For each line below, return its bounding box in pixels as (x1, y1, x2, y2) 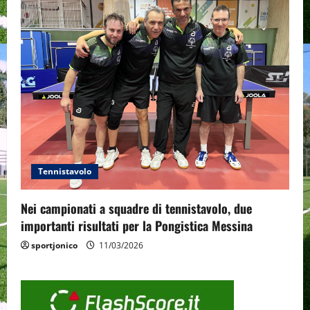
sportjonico (31, 239, 77, 252)
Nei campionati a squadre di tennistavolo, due (21, 199, 252, 218)
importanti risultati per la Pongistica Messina (21, 217, 253, 235)
